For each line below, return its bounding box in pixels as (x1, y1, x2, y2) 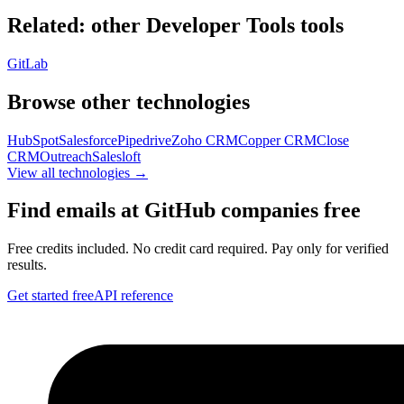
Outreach (40, 148, 92, 164)
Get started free (7, 288, 94, 304)
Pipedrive (117, 132, 171, 148)
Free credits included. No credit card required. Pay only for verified (7, 241, 389, 257)
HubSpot (7, 132, 59, 148)
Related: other (7, 13, 146, 37)
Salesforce (59, 132, 117, 148)
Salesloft (92, 148, 141, 164)
